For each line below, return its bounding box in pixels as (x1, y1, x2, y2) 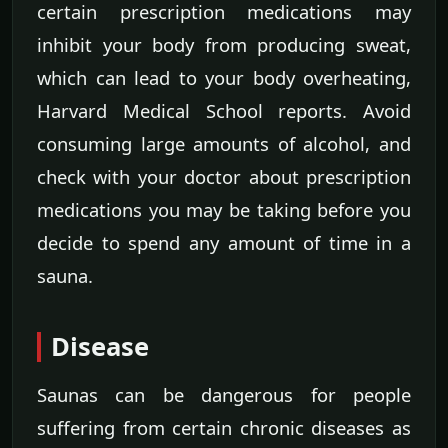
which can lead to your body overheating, (37, 65, 411, 91)
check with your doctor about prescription (37, 164, 411, 190)
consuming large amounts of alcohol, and (37, 131, 411, 157)
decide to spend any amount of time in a (37, 230, 411, 256)
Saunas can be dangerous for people (37, 382, 411, 408)
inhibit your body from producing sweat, (37, 32, 411, 58)
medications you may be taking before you (37, 197, 411, 223)
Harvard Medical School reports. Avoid (37, 98, 411, 124)
